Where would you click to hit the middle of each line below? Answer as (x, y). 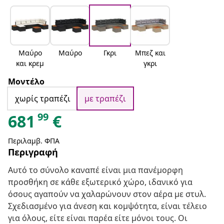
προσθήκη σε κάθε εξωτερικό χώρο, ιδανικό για (100, 182)
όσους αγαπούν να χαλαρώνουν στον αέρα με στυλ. (107, 194)
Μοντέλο (26, 82)
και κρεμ (30, 63)
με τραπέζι (105, 99)
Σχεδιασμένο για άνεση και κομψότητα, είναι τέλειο (107, 206)
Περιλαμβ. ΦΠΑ (34, 141)
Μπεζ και (150, 53)
